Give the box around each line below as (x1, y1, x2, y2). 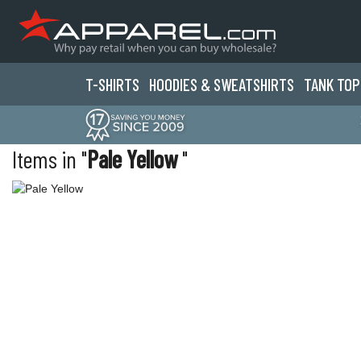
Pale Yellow (87, 144, 182, 173)
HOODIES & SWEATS (149, 74, 260, 94)
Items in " (12, 144, 87, 173)
